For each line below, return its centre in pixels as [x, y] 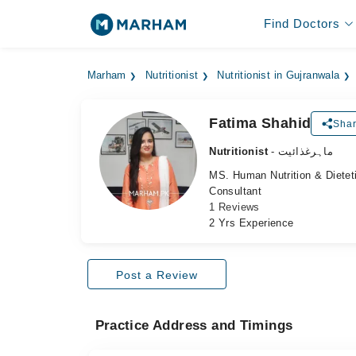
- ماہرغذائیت [306, 151]
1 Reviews [234, 207]
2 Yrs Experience [252, 223]
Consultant [236, 191]
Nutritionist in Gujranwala [279, 75]
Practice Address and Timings [194, 325]
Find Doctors [302, 23]
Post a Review [157, 275]
